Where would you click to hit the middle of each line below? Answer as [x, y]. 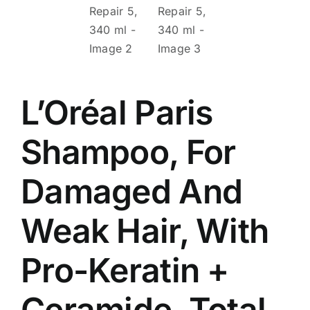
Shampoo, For [128, 152]
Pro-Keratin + [125, 270]
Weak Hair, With [145, 231]
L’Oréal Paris [117, 112]
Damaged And [132, 191]
